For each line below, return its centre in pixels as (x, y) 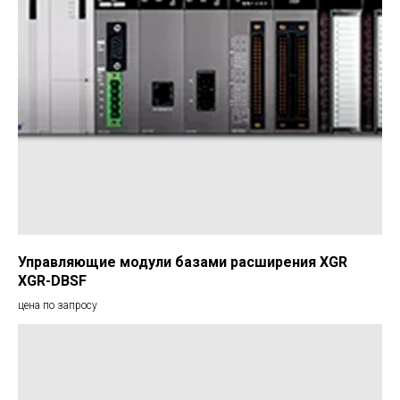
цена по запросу (58, 305)
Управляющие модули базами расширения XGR (183, 262)
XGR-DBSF (52, 280)
